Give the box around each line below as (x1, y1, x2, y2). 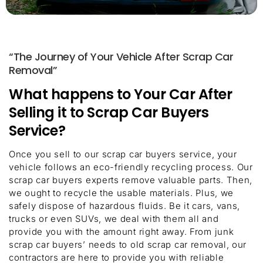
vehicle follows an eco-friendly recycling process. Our (9, 161, 253, 173)
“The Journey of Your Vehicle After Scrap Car (9, 49, 233, 64)
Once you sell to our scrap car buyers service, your (9, 148, 237, 160)
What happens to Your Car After (9, 84, 232, 104)
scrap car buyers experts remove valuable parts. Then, (9, 174, 253, 186)
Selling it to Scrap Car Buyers (9, 102, 208, 122)
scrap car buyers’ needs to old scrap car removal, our (9, 238, 247, 250)
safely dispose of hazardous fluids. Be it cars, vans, (9, 200, 241, 211)
